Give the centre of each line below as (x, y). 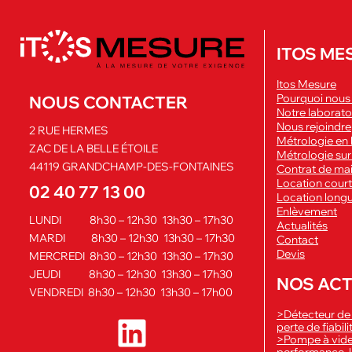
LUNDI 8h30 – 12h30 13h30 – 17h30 (131, 220)
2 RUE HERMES (69, 130)
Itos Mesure (306, 84)
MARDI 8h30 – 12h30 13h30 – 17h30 (132, 238)
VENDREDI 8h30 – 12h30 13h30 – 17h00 (131, 292)
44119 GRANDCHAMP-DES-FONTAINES (132, 166)
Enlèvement (307, 212)
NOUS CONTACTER (108, 102)
